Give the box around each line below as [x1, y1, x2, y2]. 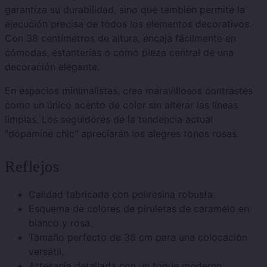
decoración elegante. [5, 61, 100, 73]
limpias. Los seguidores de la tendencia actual [5, 113, 213, 126]
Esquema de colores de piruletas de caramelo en [29, 203, 249, 215]
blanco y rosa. [29, 217, 92, 229]
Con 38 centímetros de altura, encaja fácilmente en [5, 32, 236, 45]
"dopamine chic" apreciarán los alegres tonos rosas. [5, 128, 239, 140]
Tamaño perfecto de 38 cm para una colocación [29, 231, 247, 244]
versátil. [29, 246, 64, 258]
